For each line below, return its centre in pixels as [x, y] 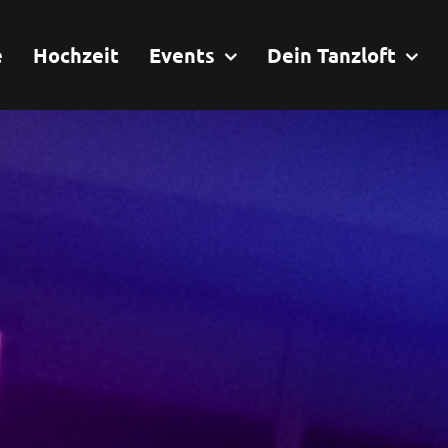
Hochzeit [76, 55]
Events [182, 55]
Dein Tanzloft [331, 55]
